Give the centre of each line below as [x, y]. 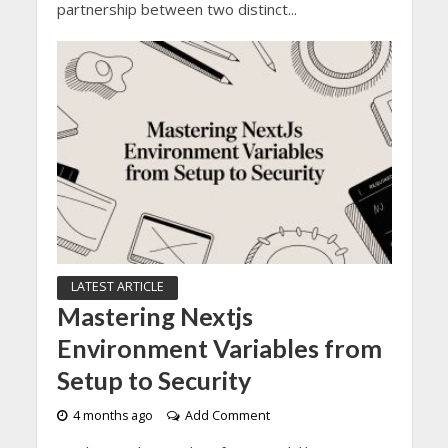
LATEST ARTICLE [117, 287]
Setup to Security [153, 380]
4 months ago [112, 416]
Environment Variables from [219, 348]
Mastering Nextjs [154, 316]
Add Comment [227, 416]
